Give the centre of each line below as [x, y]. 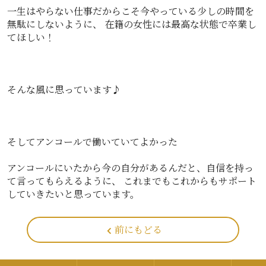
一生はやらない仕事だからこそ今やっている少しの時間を [131, 11]
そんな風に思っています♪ [64, 89]
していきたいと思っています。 [73, 194]
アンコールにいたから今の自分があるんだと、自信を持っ [130, 168]
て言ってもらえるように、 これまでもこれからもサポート [132, 181]
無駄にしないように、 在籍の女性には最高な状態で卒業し [132, 24]
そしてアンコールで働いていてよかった [92, 142]
